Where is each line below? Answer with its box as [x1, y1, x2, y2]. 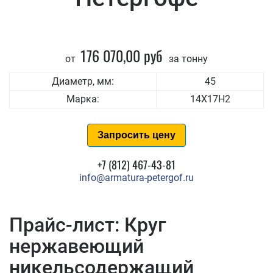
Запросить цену [97, 130, 175, 140]
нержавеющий [9, 235, 144, 258]
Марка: [66, 93, 99, 105]
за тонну [166, 53, 208, 65]
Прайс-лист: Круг [9, 213, 166, 236]
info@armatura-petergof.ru [79, 172, 194, 183]
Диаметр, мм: [52, 76, 114, 87]
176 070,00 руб [80, 44, 163, 66]
